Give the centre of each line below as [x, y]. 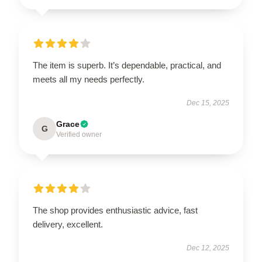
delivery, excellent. [68, 224]
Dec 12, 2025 [208, 248]
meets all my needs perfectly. [89, 79]
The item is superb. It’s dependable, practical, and [127, 65]
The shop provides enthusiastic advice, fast [115, 210]
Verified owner [79, 134]
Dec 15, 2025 [208, 103]
